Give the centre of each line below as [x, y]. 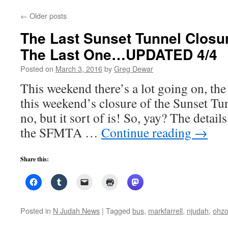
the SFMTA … [61, 132]
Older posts [47, 16]
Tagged [118, 210]
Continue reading [148, 132]
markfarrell [165, 210]
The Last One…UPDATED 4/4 [119, 54]
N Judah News [76, 210]
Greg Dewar [134, 68]
